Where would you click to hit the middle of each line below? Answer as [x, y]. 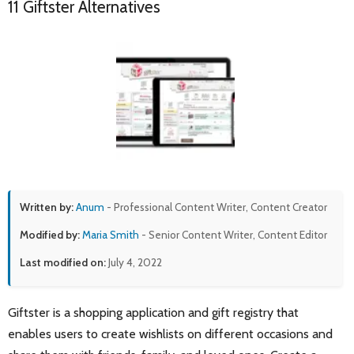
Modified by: [50, 235]
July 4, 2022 [134, 263]
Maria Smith [111, 235]
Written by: [47, 207]
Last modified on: [63, 263]
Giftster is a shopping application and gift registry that [153, 313]
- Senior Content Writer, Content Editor [233, 235]
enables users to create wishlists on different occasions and [170, 334]
